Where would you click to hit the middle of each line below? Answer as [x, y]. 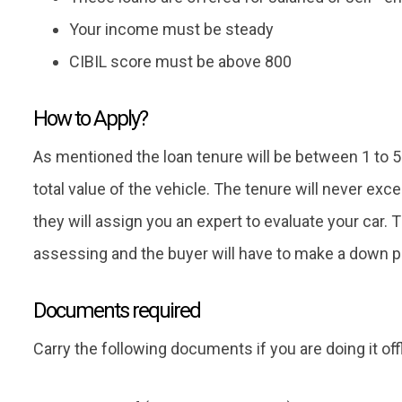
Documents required [117, 311]
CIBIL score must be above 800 [180, 62]
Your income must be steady [171, 30]
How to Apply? [90, 119]
